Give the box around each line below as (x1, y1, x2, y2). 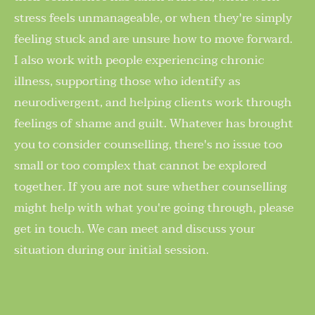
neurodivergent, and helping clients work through (14, 91, 292, 112)
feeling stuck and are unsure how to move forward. (14, 28, 295, 49)
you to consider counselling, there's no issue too (14, 134, 283, 155)
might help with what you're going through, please (14, 197, 294, 218)
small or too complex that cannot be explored (14, 155, 266, 176)
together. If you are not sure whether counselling (14, 176, 287, 197)
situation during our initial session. (14, 239, 209, 260)
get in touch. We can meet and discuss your (14, 218, 255, 239)
